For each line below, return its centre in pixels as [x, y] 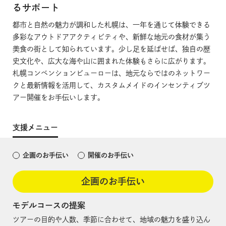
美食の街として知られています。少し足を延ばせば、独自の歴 [111, 49]
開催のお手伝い [111, 155]
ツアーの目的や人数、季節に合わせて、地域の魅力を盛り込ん [111, 219]
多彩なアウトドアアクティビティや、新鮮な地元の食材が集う [111, 37]
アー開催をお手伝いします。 [59, 97]
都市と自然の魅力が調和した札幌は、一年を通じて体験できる [111, 24]
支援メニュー [35, 127]
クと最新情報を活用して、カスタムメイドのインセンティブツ [111, 85]
